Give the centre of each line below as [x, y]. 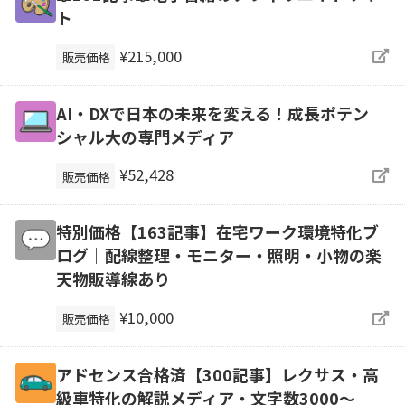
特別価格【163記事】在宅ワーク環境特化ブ [217, 232]
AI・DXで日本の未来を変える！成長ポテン [212, 113]
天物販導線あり [113, 279]
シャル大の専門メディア [145, 136]
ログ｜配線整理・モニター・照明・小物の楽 [218, 255]
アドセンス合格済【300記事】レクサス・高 [217, 375]
